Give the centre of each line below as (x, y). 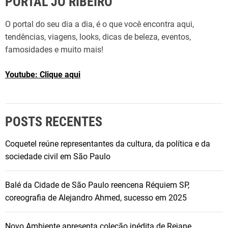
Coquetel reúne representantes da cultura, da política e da (108, 144)
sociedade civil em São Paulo (58, 157)
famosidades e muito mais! (54, 50)
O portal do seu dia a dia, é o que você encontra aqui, (99, 24)
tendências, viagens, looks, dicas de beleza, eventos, (98, 37)
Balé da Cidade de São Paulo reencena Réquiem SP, (97, 185)
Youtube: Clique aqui (43, 75)
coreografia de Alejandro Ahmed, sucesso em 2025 (96, 198)
